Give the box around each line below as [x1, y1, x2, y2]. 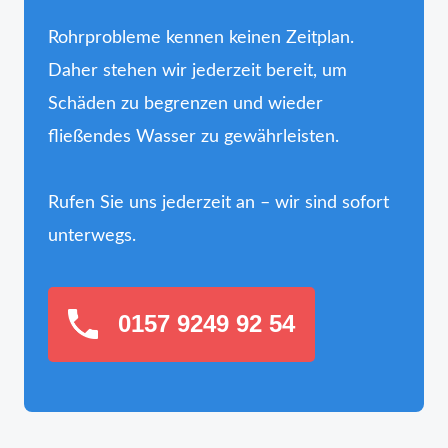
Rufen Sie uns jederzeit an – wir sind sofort [48, 193, 389, 212]
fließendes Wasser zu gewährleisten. [48, 127, 339, 146]
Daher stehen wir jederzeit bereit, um [48, 61, 347, 80]
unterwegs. [48, 226, 136, 245]
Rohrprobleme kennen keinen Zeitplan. [48, 28, 354, 47]
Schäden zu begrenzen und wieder [48, 94, 323, 113]
